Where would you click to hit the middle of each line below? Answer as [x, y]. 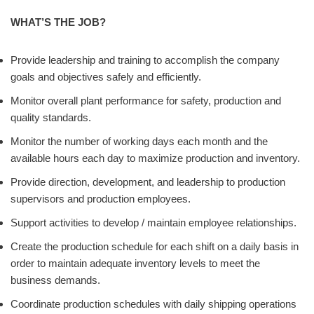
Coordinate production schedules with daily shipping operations [153, 304]
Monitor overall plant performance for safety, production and [146, 101]
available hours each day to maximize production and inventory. [155, 158]
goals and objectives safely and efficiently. [106, 77]
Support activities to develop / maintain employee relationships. [153, 223]
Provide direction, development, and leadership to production [148, 182]
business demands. [55, 280]
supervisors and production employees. [101, 199]
